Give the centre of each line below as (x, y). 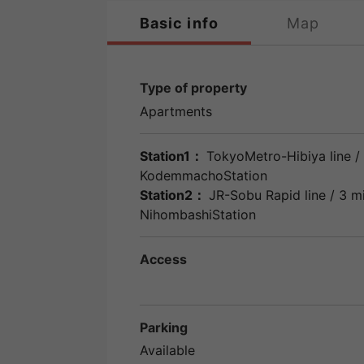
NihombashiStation (198, 214)
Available (167, 351)
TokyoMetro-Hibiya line (279, 156)
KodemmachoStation (204, 175)
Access (163, 259)
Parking (164, 327)
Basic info (179, 23)
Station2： (174, 195)
